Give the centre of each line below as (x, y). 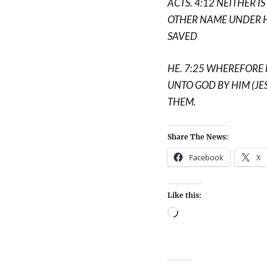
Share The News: (198, 137)
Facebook (206, 157)
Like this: (184, 195)
